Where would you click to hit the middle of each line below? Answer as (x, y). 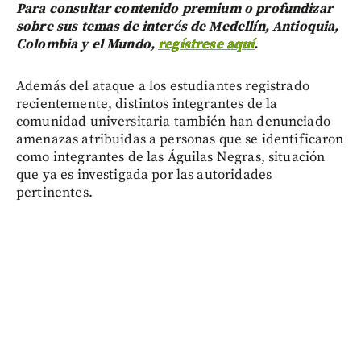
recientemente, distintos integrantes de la (147, 104)
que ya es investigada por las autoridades (144, 174)
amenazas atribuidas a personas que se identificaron (180, 139)
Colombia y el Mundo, (87, 44)
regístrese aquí (206, 44)
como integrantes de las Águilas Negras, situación (171, 157)
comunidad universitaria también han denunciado (173, 121)
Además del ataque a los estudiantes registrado (163, 86)
